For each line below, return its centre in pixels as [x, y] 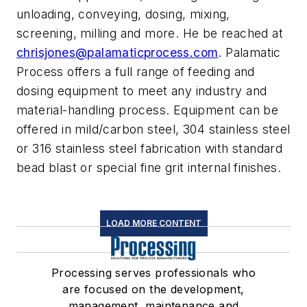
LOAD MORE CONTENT [153, 223]
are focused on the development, [153, 290]
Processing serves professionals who [153, 273]
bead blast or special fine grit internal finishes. [149, 168]
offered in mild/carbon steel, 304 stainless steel [153, 130]
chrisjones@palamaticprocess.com [118, 53]
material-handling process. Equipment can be [148, 110]
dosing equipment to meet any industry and [142, 91]
